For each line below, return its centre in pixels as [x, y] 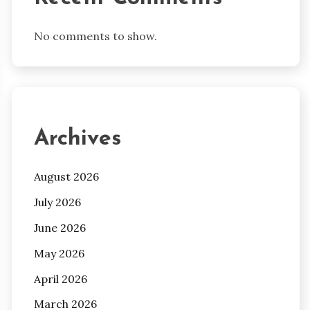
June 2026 [60, 228]
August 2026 [66, 177]
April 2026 [60, 279]
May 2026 [59, 253]
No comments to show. [95, 36]
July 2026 [57, 202]
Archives [77, 139]
